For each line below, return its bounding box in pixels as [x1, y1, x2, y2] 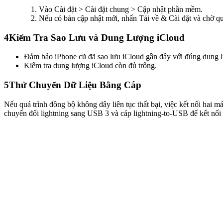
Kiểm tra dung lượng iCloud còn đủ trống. [24, 61, 157, 70]
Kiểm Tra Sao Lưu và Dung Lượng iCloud [9, 32, 185, 43]
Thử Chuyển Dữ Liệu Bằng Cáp [9, 79, 141, 90]
